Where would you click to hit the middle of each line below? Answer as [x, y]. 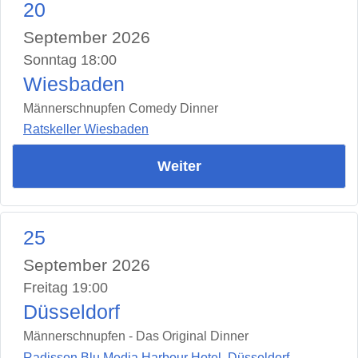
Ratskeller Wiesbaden [86, 129]
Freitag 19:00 [66, 288]
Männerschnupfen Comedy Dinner [121, 108]
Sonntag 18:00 [70, 60]
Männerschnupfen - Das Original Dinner [136, 336]
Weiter [179, 167]
